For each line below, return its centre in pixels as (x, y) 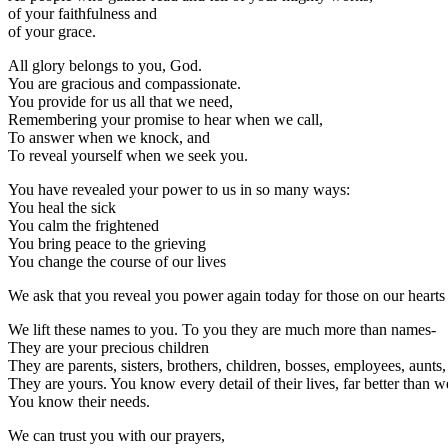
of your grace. (52, 32)
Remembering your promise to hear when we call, (165, 120)
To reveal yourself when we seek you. (128, 156)
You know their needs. (79, 402)
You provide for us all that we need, (120, 102)
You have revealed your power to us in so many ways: (179, 190)
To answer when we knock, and (109, 138)
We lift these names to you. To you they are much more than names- (222, 330)
